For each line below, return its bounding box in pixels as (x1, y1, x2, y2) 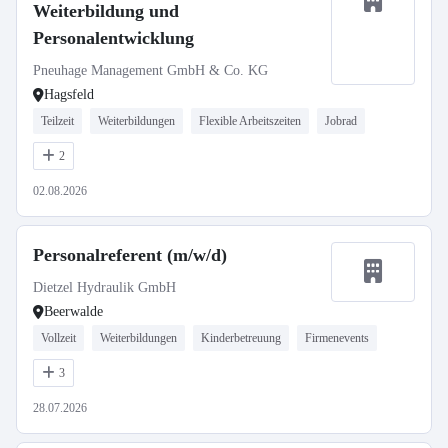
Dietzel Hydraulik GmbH (33, 280, 176, 295)
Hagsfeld (44, 87, 94, 102)
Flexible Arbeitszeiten (199, 114, 301, 128)
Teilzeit (41, 114, 74, 128)
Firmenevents (305, 331, 369, 345)
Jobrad (325, 114, 357, 128)
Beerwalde (44, 304, 103, 319)
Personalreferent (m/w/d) (33, 245, 227, 265)
